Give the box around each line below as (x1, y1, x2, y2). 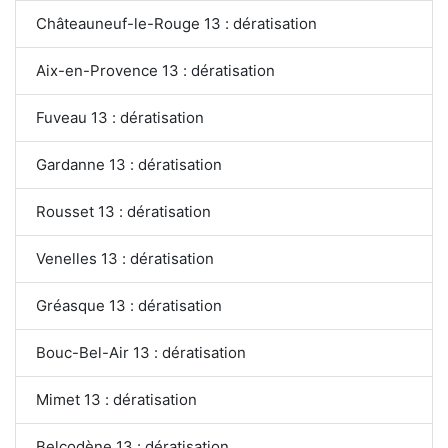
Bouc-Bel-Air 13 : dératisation (36, 342, 246, 362)
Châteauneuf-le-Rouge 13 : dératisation (36, 13, 317, 33)
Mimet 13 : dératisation (36, 389, 197, 409)
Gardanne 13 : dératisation (36, 154, 222, 174)
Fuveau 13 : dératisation (36, 107, 204, 127)
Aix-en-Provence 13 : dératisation (36, 60, 275, 80)
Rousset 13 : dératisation (36, 201, 211, 221)
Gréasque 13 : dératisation (36, 295, 222, 315)
